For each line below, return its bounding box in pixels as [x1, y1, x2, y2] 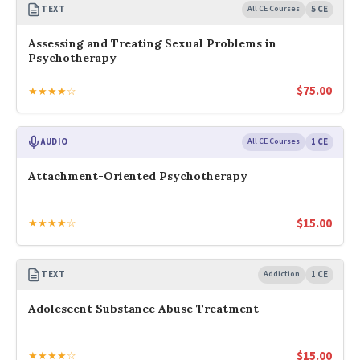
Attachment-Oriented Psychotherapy [28, 169, 247, 184]
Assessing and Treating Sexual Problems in [28, 36, 276, 51]
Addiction [264, 268, 300, 280]
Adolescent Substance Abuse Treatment [28, 301, 259, 316]
